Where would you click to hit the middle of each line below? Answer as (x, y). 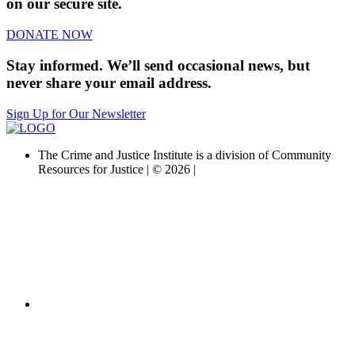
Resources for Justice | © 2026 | (117, 169)
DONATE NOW (50, 35)
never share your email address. (109, 82)
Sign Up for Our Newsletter (76, 113)
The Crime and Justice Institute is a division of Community (185, 155)
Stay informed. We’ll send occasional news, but (158, 65)
